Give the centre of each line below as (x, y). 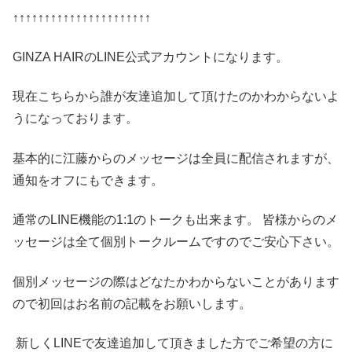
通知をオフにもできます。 (88, 180)
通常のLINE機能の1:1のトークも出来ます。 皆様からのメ (175, 220)
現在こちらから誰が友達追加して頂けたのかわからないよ (176, 97)
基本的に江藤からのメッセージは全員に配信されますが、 (176, 158)
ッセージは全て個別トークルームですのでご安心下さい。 (176, 242)
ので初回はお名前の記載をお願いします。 (132, 303)
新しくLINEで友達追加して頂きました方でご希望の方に (173, 343)
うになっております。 (75, 119)
